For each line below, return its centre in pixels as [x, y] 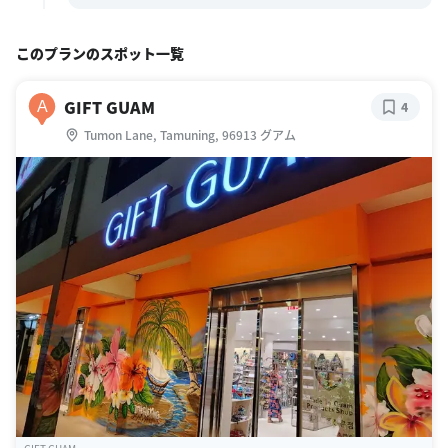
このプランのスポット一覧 [100, 52]
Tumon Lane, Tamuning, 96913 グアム [190, 134]
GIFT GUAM [109, 106]
